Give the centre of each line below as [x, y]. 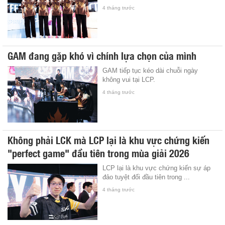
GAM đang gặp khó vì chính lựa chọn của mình [102, 55]
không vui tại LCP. [129, 79]
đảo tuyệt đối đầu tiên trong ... [146, 177]
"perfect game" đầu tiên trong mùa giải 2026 [98, 152]
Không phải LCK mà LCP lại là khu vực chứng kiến [108, 139]
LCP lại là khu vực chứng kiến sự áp [157, 168]
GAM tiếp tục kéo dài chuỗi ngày [150, 70]
